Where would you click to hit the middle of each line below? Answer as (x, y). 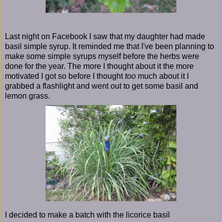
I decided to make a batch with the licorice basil (87, 215)
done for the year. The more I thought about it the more (99, 66)
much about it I (162, 76)
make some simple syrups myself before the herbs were (102, 56)
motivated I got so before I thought (65, 76)
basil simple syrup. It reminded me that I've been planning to (110, 46)
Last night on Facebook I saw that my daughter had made (105, 36)
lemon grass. (28, 96)
